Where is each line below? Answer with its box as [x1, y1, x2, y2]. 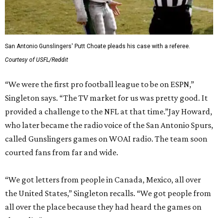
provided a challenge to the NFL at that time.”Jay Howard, [5, 107, 212, 116]
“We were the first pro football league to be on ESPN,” [5, 79, 194, 89]
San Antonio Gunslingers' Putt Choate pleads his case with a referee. [5, 43, 190, 50]
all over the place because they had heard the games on [5, 202, 201, 212]
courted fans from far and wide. [5, 147, 118, 157]
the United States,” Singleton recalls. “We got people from [5, 188, 211, 198]
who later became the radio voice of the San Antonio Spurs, [5, 120, 213, 130]
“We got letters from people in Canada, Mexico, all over [5, 175, 201, 184]
